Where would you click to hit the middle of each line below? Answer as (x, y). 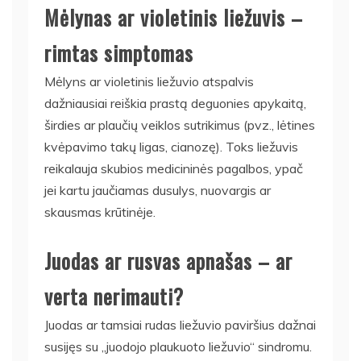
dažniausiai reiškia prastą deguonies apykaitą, (175, 103)
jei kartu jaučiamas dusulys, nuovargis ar (158, 190)
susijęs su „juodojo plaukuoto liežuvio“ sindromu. (178, 346)
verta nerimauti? (114, 296)
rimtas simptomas (119, 52)
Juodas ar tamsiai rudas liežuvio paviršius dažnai (180, 324)
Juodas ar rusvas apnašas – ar (168, 260)
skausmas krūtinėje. (100, 212)
